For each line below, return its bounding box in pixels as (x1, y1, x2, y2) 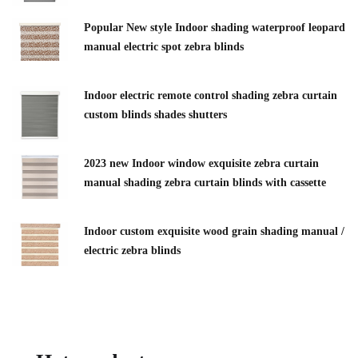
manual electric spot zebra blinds (84, 40, 244, 53)
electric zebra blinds (84, 244, 181, 257)
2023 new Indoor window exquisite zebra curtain (84, 157, 319, 169)
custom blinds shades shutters (84, 108, 227, 121)
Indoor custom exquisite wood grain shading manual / (84, 225, 344, 237)
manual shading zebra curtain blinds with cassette (84, 176, 326, 189)
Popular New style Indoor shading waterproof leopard (84, 21, 345, 34)
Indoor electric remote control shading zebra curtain (84, 89, 337, 101)
